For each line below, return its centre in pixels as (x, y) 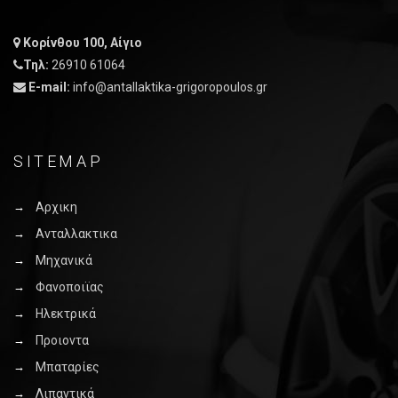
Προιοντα (62, 341)
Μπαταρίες (68, 367)
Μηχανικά (64, 261)
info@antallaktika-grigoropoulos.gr (170, 88)
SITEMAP (59, 162)
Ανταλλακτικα (76, 234)
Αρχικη (56, 207)
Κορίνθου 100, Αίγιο (83, 43)
